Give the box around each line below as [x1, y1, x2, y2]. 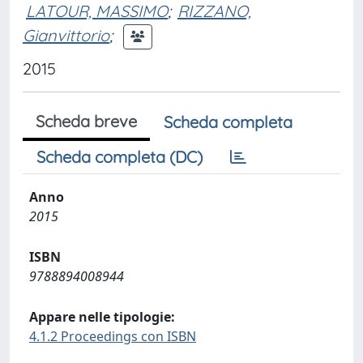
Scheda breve [36, 111, 137, 131]
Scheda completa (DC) [36, 147, 203, 167]
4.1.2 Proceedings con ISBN [29, 327, 196, 345]
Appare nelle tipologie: [29, 308, 175, 326]
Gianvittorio [23, 24, 109, 45]
